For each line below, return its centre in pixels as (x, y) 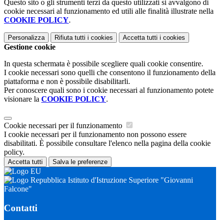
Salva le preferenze (80, 162)
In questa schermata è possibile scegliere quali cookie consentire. (104, 64)
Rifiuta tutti (70, 38)
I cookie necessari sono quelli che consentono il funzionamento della (110, 73)
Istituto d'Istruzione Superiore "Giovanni (129, 180)
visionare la (23, 99)
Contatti (21, 208)
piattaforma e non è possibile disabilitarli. (67, 82)
